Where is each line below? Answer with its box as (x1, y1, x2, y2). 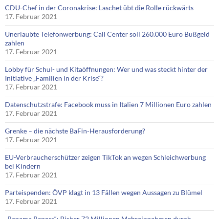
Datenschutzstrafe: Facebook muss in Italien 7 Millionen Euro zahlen (5, 100, 212, 109)
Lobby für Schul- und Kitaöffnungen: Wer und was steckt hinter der (5, 65, 208, 74)
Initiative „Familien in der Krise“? (5, 74, 104, 83)
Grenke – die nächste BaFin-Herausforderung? (5, 127, 145, 135)
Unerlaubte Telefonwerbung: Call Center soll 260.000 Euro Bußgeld (5, 30, 210, 39)
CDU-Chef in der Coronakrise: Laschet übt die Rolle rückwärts (5, 3, 194, 12)
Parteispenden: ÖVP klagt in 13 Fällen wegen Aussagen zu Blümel (5, 188, 202, 197)
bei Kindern (5, 162, 41, 171)
